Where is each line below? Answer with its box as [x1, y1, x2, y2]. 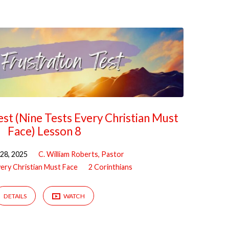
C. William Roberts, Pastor [38, 149, 125, 158]
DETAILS [4, 192, 27, 200]
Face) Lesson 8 [7, 124, 81, 138]
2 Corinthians [88, 162, 132, 171]
